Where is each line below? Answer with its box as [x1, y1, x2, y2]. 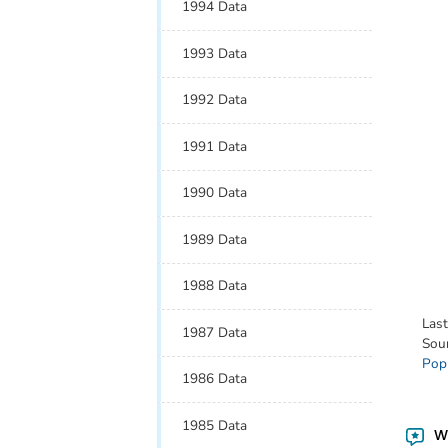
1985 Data [182, 415, 248, 435]
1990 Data [182, 183, 248, 203]
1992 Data [182, 90, 248, 110]
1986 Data [182, 369, 248, 389]
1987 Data [182, 322, 248, 342]
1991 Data [182, 136, 248, 156]
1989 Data [182, 229, 248, 249]
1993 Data [182, 43, 248, 63]
